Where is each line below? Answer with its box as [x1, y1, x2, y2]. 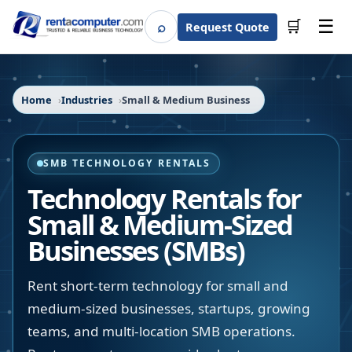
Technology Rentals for [27, 180, 301, 217]
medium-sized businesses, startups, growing [27, 299, 310, 317]
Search [160, 24, 198, 39]
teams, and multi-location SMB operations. [27, 322, 295, 340]
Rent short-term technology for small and [27, 277, 288, 295]
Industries [61, 93, 112, 107]
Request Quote [185, 19, 269, 35]
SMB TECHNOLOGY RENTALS [43, 156, 211, 170]
